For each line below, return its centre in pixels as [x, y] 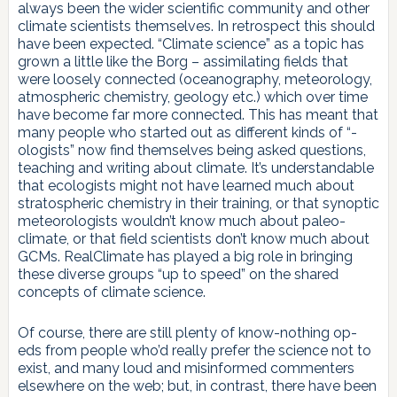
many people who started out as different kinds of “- [187, 133]
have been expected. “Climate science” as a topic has [191, 44]
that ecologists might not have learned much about [186, 186]
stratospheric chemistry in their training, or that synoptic [198, 204]
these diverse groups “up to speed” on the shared [178, 275]
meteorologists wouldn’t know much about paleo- [181, 222]
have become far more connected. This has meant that [198, 115]
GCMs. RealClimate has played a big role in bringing [185, 257]
